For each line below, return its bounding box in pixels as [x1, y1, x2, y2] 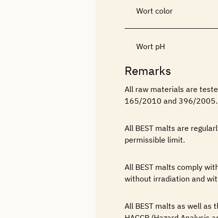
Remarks [125, 63, 171, 78]
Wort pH [136, 41, 165, 51]
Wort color [136, 6, 173, 16]
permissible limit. [125, 135, 185, 145]
